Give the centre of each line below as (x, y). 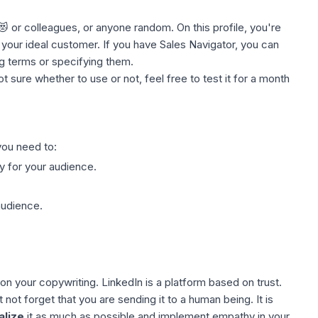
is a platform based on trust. (212, 282)
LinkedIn (122, 282)
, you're (262, 27)
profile (228, 27)
